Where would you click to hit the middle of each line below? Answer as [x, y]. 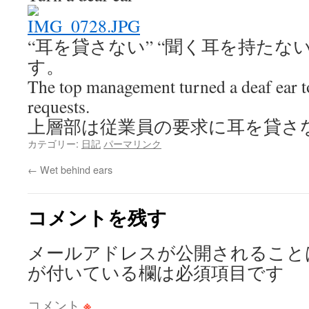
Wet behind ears [75, 169]
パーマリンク [132, 143]
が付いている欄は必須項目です [156, 272]
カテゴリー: [54, 143]
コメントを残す [97, 217]
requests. [59, 106]
